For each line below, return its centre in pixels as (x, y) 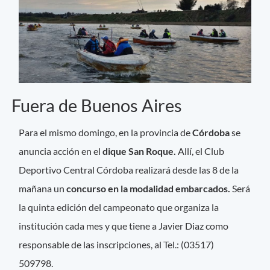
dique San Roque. (140, 151)
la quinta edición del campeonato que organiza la (119, 207)
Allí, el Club (200, 151)
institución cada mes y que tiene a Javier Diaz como (124, 225)
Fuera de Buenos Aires (97, 105)
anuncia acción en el (61, 151)
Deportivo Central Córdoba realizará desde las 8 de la (129, 169)
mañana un (43, 188)
